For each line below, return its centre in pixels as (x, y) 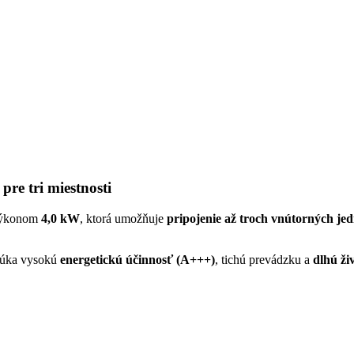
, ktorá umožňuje (123, 218)
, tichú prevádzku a (264, 259)
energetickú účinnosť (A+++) (137, 259)
